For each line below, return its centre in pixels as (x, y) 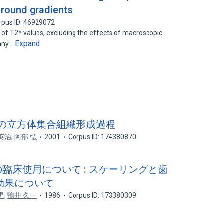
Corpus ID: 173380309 (102, 195)
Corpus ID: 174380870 (102, 137)
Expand (28, 44)
